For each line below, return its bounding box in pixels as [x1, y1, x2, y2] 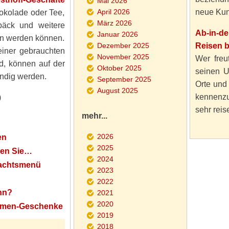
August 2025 [97, 86, 138, 95]
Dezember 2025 [97, 41, 149, 50]
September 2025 [97, 75, 151, 83]
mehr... [81, 111, 107, 120]
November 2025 [97, 53, 149, 61]
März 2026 [97, 19, 132, 27]
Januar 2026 [97, 30, 138, 38]
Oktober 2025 [97, 64, 142, 72]
